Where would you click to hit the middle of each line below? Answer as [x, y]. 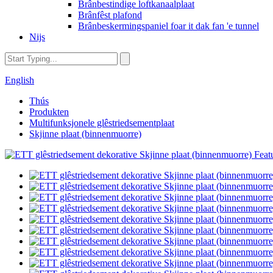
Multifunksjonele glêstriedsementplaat [102, 123]
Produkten [49, 112]
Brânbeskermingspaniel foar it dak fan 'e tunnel [168, 26]
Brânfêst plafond [110, 15]
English [19, 80]
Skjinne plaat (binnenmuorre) [85, 134]
